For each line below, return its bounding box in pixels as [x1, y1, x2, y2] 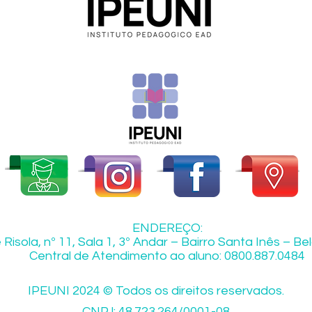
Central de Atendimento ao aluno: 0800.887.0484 [29, 249, 305, 263]
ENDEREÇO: [132, 221, 203, 235]
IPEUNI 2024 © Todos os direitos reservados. [27, 284, 284, 297]
